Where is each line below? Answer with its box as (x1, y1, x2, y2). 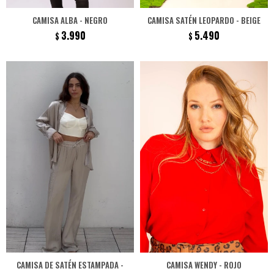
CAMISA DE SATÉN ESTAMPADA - (17, 259, 124, 271)
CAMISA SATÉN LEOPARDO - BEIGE (147, 13, 261, 26)
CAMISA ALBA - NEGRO (32, 13, 108, 26)
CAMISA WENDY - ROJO (166, 259, 242, 271)
